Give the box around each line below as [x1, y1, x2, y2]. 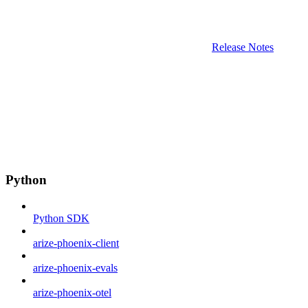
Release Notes [212, 41, 274, 53]
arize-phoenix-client [33, 237, 119, 250]
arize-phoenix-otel [33, 287, 111, 299]
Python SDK [33, 212, 89, 225]
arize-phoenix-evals [33, 262, 118, 274]
